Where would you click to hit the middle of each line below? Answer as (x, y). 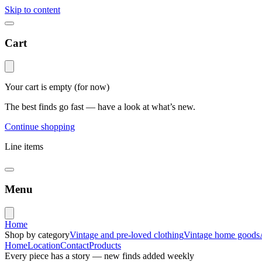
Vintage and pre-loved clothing (127, 235)
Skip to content (32, 10)
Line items (24, 147)
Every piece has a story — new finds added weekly (99, 256)
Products (105, 245)
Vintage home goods (222, 235)
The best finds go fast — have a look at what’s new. (100, 107)
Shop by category (37, 235)
